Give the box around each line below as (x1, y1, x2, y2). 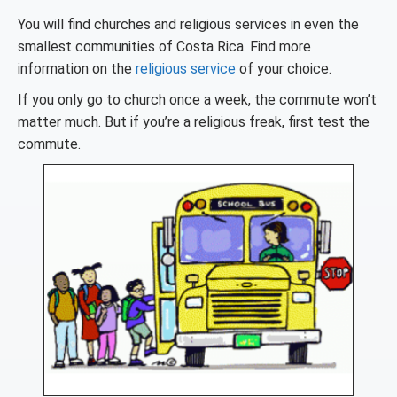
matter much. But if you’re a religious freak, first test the (18, 113, 370, 130)
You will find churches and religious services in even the (18, 16, 359, 33)
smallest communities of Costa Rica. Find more (18, 38, 311, 55)
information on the (18, 60, 136, 77)
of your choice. (236, 60, 331, 77)
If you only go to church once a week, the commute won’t (18, 91, 377, 108)
